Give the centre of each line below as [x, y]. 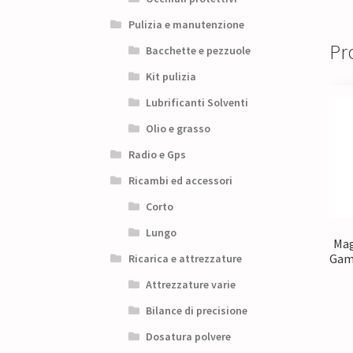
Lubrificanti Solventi [197, 103]
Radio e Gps [157, 155]
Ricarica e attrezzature [185, 259]
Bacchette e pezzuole [199, 51]
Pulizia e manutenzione [186, 25]
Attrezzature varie [191, 285]
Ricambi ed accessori [180, 181]
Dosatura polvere [189, 337]
